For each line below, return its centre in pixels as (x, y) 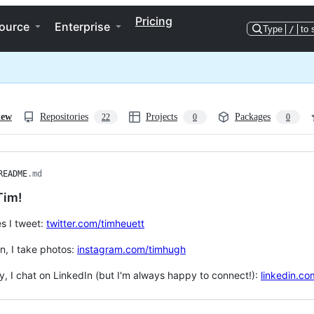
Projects (162, 117)
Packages (253, 117)
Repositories (64, 117)
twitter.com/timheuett (95, 223)
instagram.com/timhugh (131, 249)
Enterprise (82, 27)
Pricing (154, 21)
